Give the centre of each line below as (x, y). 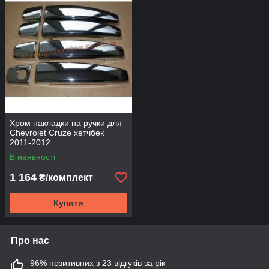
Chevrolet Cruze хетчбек (57, 133)
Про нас (30, 240)
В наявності (32, 157)
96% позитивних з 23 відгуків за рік (98, 263)
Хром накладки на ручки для (66, 123)
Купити (68, 203)
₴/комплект (65, 177)
